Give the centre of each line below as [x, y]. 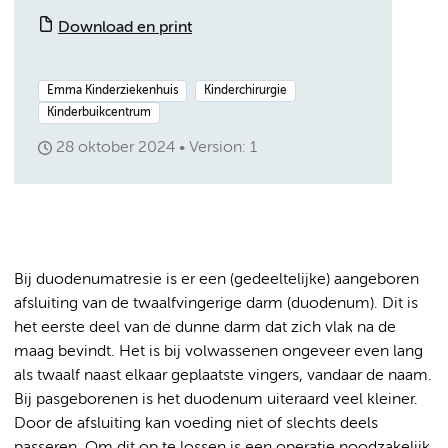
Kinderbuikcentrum [99, 113]
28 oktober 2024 [115, 148]
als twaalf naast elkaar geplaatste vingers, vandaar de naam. [223, 376]
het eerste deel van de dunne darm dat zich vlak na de [205, 328]
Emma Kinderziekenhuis [112, 91]
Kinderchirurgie [245, 91]
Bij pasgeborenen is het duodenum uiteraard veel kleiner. [216, 400]
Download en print [125, 28]
